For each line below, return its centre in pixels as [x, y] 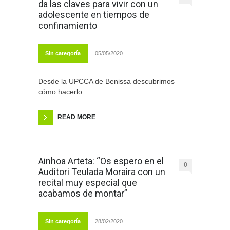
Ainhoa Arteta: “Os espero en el [101, 161]
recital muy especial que [88, 183]
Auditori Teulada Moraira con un [102, 172]
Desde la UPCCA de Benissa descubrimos [106, 81]
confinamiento [68, 26]
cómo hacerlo [60, 92]
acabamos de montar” [83, 194]
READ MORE [76, 117]
